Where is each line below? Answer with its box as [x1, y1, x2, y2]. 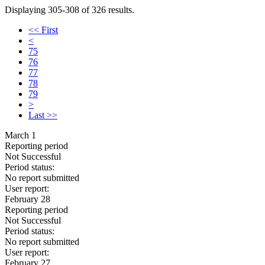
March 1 [5, 130, 36, 140]
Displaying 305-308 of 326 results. [5, 5, 134, 15]
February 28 [5, 194, 50, 204]
